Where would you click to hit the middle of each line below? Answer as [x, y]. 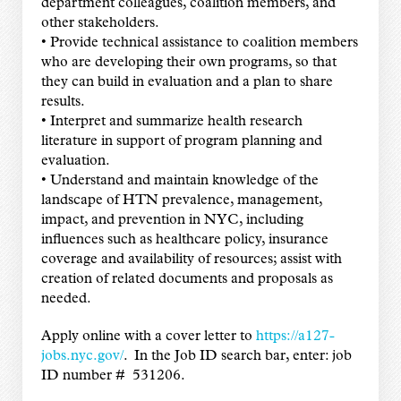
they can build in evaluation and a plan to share [187, 83]
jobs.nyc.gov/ [82, 357]
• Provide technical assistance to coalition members [199, 43]
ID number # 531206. [113, 376]
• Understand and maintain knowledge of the [179, 181]
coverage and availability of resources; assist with [191, 260]
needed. [66, 299]
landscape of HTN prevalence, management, [181, 201]
